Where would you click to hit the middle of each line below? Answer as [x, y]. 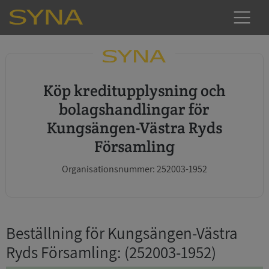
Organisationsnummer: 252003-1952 [134, 169]
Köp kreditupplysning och [48, 90]
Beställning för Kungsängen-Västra [122, 233]
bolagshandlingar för [134, 109]
